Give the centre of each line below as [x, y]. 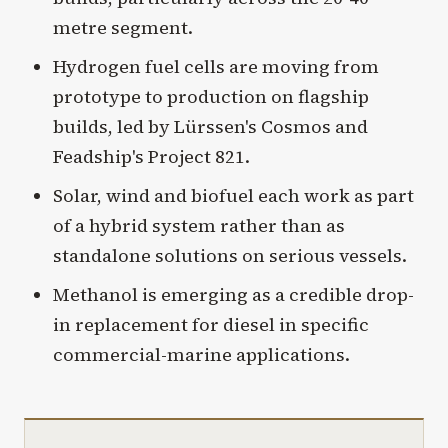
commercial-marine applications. [201, 354]
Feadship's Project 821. [151, 156]
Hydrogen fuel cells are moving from [215, 66]
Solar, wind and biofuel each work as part [233, 195]
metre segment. [122, 27]
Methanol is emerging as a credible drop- [233, 294]
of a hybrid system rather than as [198, 225]
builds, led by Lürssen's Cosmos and [210, 126]
